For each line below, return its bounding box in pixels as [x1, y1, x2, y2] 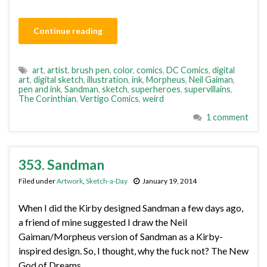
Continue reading [33, 26, 103, 36]
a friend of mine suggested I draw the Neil [18, 216, 187, 228]
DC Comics [166, 65, 209, 75]
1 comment [206, 112, 249, 122]
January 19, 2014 [142, 176, 197, 185]
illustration [87, 74, 128, 85]
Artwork [57, 176, 83, 185]
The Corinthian [18, 94, 76, 104]
